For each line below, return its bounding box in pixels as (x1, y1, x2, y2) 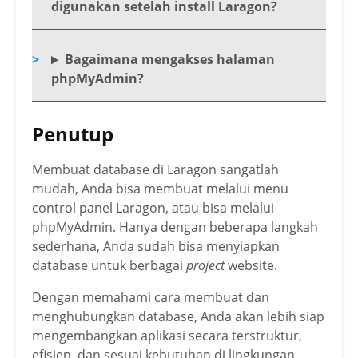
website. (225, 257, 277, 275)
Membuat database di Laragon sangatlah (32, 161, 279, 179)
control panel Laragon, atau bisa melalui (32, 199, 274, 217)
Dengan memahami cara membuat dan (32, 288, 269, 307)
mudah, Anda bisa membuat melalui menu (32, 180, 288, 198)
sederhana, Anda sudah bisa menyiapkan (32, 237, 280, 256)
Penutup (32, 121, 113, 148)
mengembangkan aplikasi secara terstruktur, (32, 327, 302, 345)
